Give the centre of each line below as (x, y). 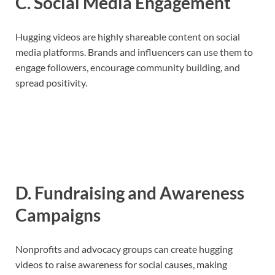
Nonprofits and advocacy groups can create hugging (124, 249)
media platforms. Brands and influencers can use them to (134, 52)
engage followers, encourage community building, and (128, 67)
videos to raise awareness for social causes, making (121, 265)
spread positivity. (51, 82)
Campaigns (58, 215)
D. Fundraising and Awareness (130, 192)
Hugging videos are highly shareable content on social (128, 36)
